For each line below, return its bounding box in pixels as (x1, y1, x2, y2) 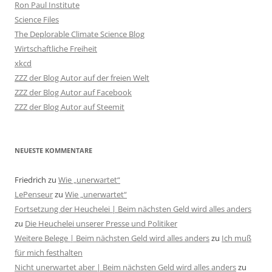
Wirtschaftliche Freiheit (15, 43, 97, 54)
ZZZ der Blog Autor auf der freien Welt (15, 72, 149, 83)
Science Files (15, 14, 59, 25)
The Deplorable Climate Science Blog (15, 29, 144, 39)
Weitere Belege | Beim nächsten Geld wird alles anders (15, 233, 209, 243)
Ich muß (222, 233, 251, 243)
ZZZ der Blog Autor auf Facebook (15, 87, 132, 98)
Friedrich (15, 174, 46, 185)
